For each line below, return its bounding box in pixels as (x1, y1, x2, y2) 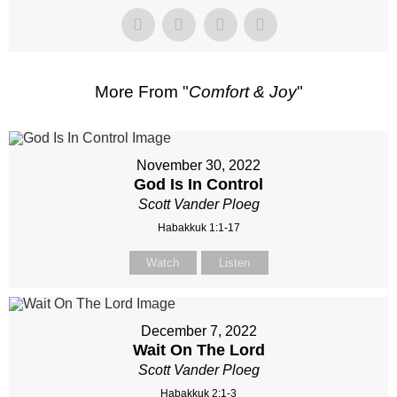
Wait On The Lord (132, 341, 265, 360)
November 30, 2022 (136, 158, 261, 174)
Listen (219, 256, 250, 270)
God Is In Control (134, 175, 263, 194)
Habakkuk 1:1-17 (157, 222, 240, 235)
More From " (94, 82, 189, 102)
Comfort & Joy (188, 82, 297, 102)
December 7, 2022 (140, 323, 257, 339)
